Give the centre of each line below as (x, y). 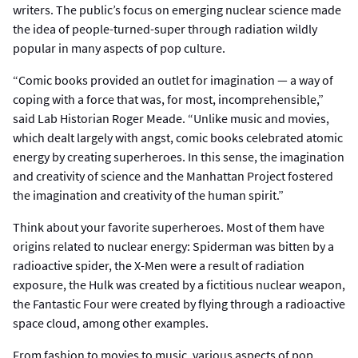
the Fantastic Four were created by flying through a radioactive (179, 303)
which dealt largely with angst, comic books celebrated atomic (178, 137)
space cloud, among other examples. (111, 322)
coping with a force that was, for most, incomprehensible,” (168, 99)
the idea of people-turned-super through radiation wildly (165, 28)
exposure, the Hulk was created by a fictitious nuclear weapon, (179, 284)
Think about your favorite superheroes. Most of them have (169, 227)
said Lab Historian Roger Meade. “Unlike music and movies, (171, 118)
